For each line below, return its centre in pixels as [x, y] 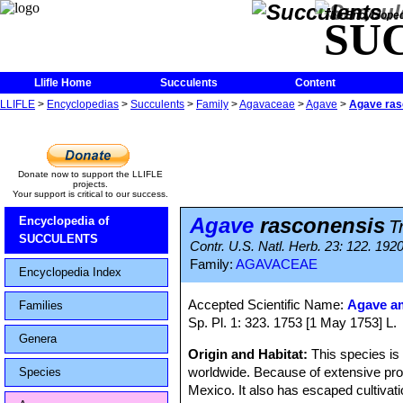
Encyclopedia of [64, 221]
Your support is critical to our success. [90, 194]
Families [41, 305]
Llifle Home [63, 83]
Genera [38, 339]
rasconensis [319, 225]
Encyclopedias [83, 104]
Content [315, 83]
